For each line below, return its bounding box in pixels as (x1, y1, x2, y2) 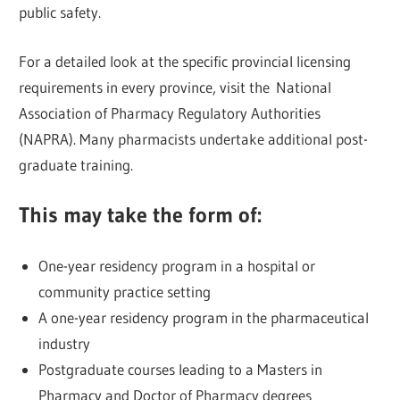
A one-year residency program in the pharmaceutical (37, 307, 369, 327)
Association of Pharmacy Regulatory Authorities (19, 103, 321, 122)
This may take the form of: (19, 202, 262, 229)
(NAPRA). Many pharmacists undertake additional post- (19, 129, 369, 148)
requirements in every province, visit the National (19, 77, 332, 96)
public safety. (19, 3, 102, 22)
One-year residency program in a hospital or (37, 255, 315, 275)
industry (37, 333, 90, 353)
